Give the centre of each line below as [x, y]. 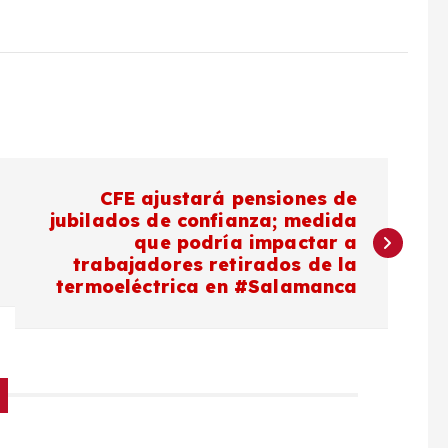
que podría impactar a [246, 242]
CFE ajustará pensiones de [228, 198]
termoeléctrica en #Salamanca [207, 286]
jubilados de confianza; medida [203, 220]
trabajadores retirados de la [215, 264]
